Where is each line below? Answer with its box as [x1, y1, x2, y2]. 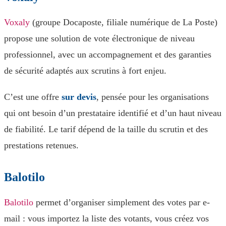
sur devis [62, 92, 96, 102]
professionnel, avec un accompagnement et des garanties [4, 49, 211, 60]
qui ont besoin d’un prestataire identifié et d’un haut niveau [4, 108, 221, 118]
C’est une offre [4, 92, 62, 102]
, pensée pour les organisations [96, 92, 209, 102]
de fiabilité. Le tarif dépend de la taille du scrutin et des [4, 124, 208, 134]
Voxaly [4, 17, 30, 27]
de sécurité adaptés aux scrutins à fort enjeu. [4, 66, 166, 76]
